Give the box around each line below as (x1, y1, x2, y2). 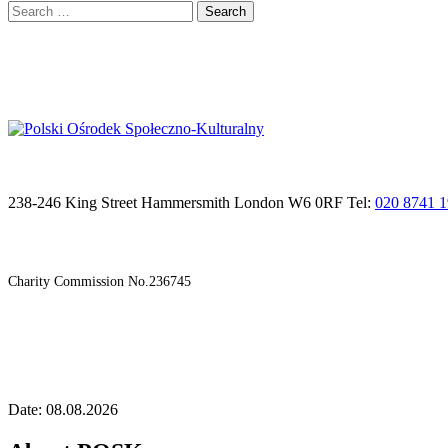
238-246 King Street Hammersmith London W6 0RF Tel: (8, 194, 375, 212)
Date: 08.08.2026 (8, 401, 118, 419)
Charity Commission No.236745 (8, 274, 191, 290)
